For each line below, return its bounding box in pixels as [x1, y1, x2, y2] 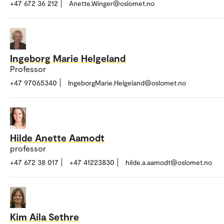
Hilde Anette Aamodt [10, 131, 104, 143]
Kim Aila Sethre [10, 210, 79, 223]
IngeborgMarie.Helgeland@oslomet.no [68, 78, 186, 87]
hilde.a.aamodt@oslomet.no [125, 157, 212, 166]
